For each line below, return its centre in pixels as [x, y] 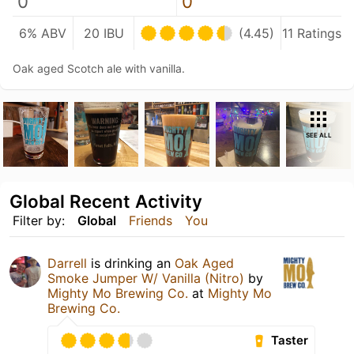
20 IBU [104, 33]
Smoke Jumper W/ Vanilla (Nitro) [146, 278]
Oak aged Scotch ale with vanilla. [99, 68]
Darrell [67, 263]
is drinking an [131, 263]
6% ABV [43, 33]
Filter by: [39, 220]
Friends [151, 220]
